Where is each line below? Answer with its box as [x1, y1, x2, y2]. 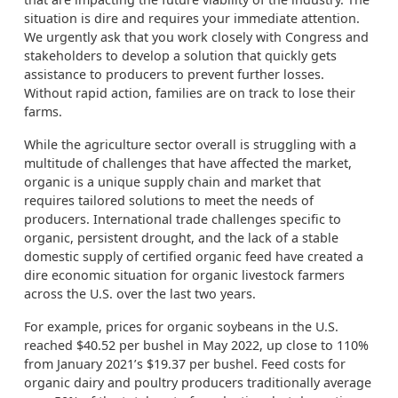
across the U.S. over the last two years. [24, 285, 256, 302]
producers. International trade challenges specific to [24, 211, 341, 227]
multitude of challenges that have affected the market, [24, 155, 352, 171]
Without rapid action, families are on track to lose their [24, 84, 355, 101]
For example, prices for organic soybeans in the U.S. [24, 318, 338, 335]
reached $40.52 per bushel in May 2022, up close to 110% [24, 337, 369, 354]
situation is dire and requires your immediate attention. [24, 10, 363, 27]
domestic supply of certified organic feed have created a [24, 248, 363, 265]
